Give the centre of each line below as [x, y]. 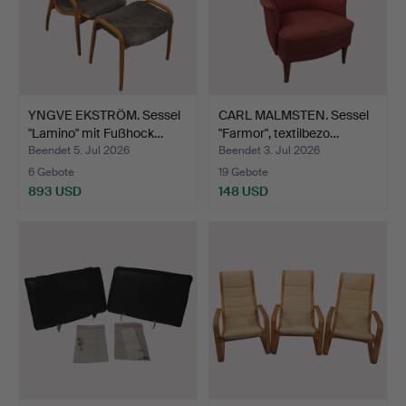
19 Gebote [243, 172]
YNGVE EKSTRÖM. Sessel [104, 115]
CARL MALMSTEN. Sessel [294, 115]
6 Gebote [51, 172]
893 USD [55, 191]
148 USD [243, 191]
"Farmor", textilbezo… [279, 133]
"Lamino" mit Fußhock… [96, 133]
